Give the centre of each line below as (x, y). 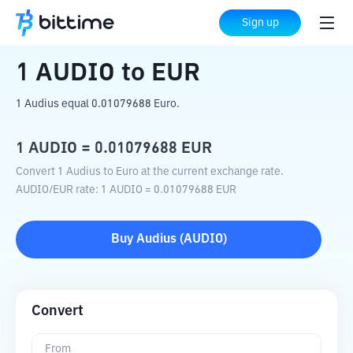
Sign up (260, 23)
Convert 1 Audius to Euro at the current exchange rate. (150, 172)
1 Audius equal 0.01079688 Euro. (98, 104)
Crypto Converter (111, 24)
